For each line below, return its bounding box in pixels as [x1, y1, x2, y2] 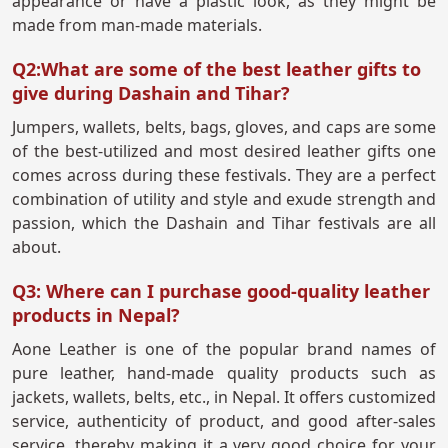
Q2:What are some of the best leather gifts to [12, 57, 421, 82]
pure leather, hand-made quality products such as [12, 362, 436, 385]
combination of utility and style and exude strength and [12, 188, 436, 211]
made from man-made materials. [12, 14, 262, 37]
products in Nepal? [12, 303, 180, 328]
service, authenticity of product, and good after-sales [12, 410, 436, 433]
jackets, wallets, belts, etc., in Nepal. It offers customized [12, 386, 436, 409]
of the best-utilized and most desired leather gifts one [12, 140, 436, 163]
